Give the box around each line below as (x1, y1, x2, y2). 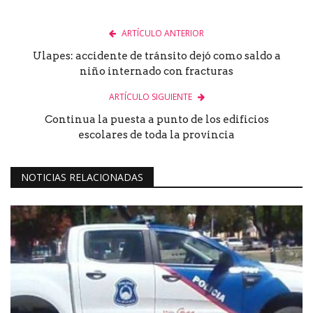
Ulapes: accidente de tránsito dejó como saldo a (32, 50, 281, 63)
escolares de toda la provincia (78, 129, 235, 142)
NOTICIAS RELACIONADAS (21, 170, 143, 184)
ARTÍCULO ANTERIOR (122, 27, 204, 40)
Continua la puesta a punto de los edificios (44, 113, 269, 126)
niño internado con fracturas (80, 65, 233, 78)
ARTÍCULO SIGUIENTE (108, 91, 192, 103)
